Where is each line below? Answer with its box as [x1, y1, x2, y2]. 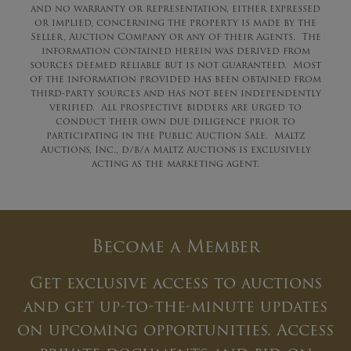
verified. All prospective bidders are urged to [49, 99, 302, 114]
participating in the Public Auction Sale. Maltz [46, 127, 305, 143]
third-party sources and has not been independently [30, 85, 321, 100]
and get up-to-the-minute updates [24, 293, 327, 319]
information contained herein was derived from [41, 42, 310, 58]
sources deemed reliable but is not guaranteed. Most [30, 56, 321, 72]
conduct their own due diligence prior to [56, 113, 295, 128]
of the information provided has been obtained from [30, 71, 321, 86]
